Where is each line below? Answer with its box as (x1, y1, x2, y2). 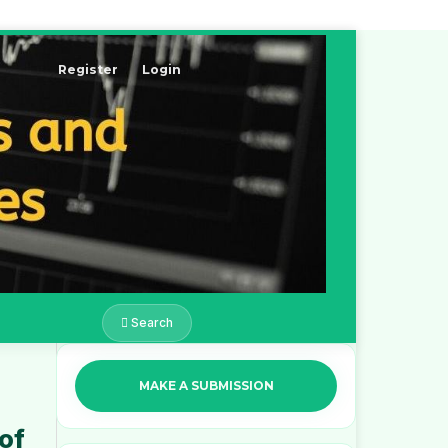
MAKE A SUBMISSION (138, 378, 274, 394)
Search (127, 315, 173, 331)
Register (58, 61, 119, 77)
